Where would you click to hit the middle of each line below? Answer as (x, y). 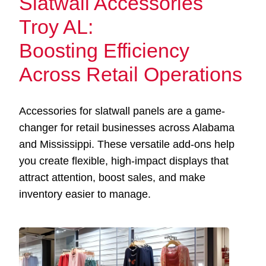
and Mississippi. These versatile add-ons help (127, 144)
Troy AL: (56, 27)
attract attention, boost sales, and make (113, 177)
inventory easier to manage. (85, 194)
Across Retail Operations (131, 75)
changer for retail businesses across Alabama (127, 127)
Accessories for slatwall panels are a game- (122, 111)
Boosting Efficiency (104, 51)
